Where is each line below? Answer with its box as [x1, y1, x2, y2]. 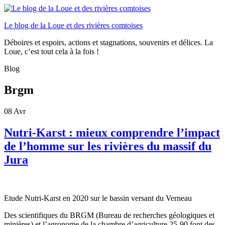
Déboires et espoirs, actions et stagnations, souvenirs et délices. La [4, 38, 213, 47]
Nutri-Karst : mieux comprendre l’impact [4, 126, 220, 139]
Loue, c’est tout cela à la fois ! [4, 47, 99, 56]
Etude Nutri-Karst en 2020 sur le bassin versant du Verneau [4, 193, 192, 202]
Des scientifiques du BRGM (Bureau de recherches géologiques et [4, 210, 214, 219]
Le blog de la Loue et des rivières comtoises [4, 21, 143, 30]
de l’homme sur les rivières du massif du [4, 139, 211, 153]
